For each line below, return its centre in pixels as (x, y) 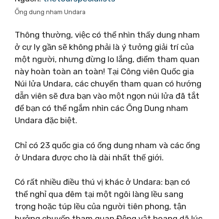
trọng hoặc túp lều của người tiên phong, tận (100, 206)
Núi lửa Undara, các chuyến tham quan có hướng (108, 84)
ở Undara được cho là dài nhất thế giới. (89, 157)
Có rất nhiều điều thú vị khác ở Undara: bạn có (102, 182)
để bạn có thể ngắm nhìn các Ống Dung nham (101, 108)
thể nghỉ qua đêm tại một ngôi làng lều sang (99, 194)
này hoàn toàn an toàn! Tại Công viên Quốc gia (104, 71)
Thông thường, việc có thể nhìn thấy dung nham (107, 35)
